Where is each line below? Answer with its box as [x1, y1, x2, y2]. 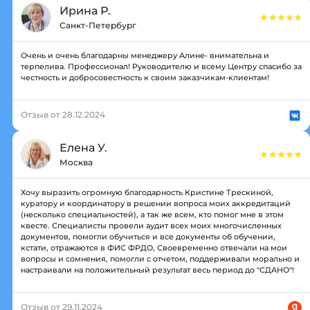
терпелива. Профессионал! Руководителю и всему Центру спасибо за [21, 61, 302, 71]
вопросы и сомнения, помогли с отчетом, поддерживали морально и [21, 253, 300, 264]
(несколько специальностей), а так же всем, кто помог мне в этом [21, 209, 284, 219]
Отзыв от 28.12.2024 [21, 109, 105, 120]
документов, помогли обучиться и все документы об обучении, [21, 231, 275, 241]
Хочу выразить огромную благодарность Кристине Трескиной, [21, 187, 273, 197]
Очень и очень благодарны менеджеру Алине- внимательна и [21, 50, 269, 60]
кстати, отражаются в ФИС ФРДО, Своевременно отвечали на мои [21, 242, 287, 253]
